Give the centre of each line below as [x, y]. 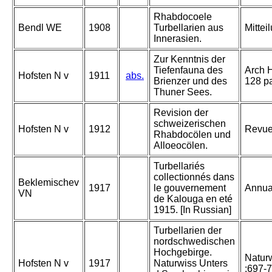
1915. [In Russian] [192, 210]
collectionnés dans [194, 177]
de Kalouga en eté [193, 199]
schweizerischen [190, 124]
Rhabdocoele [183, 17]
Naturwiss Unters [191, 263]
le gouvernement [190, 188]
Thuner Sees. [183, 92]
